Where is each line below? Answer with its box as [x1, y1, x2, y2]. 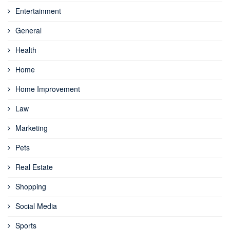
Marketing [15, 123, 48, 133]
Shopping [15, 181, 46, 192]
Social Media [15, 201, 57, 212]
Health [15, 45, 36, 55]
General [15, 25, 42, 36]
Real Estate [15, 162, 53, 172]
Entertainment [15, 6, 61, 16]
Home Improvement [15, 84, 80, 94]
